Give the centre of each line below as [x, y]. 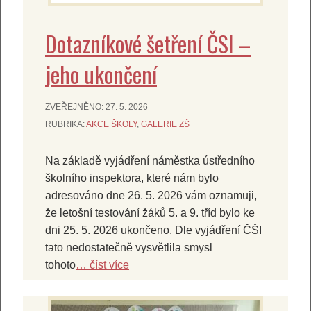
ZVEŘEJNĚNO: [75, 107]
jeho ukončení [101, 74]
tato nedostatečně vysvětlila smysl [129, 247]
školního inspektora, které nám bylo [132, 178]
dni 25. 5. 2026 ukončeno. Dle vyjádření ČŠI [153, 230]
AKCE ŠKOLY [111, 124]
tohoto [60, 264]
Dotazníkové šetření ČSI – [148, 43]
